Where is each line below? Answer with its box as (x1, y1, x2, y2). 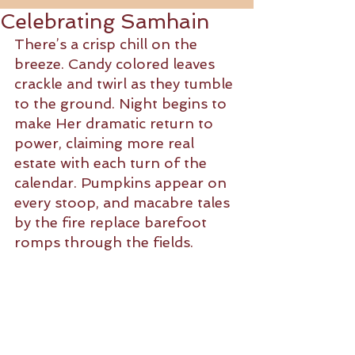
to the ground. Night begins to (14, 95, 231, 112)
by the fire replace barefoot (14, 214, 211, 231)
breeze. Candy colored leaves (14, 55, 219, 72)
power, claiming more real (14, 135, 198, 151)
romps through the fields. (14, 234, 193, 250)
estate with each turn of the (14, 155, 211, 171)
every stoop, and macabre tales (14, 194, 234, 211)
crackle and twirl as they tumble (14, 75, 237, 92)
